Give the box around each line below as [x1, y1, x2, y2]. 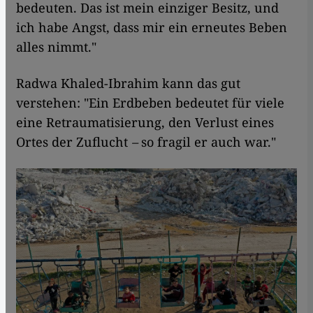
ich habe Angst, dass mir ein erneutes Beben [16, 18, 287, 36]
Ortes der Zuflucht [16, 133, 131, 150]
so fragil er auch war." [138, 133, 276, 150]
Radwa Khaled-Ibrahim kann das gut [16, 74, 240, 92]
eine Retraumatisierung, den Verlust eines [16, 113, 274, 131]
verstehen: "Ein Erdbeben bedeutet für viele [16, 94, 284, 111]
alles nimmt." [16, 38, 96, 55]
